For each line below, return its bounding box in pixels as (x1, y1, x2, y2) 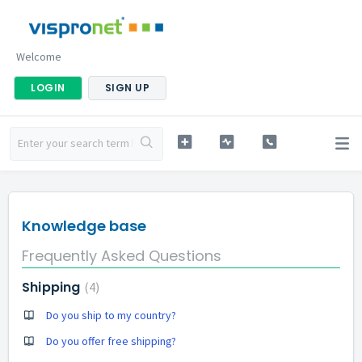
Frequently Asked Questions (22, 245, 221, 266)
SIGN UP (104, 80, 149, 95)
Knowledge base (22, 216, 146, 236)
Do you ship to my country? (46, 307, 176, 322)
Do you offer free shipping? (46, 333, 176, 348)
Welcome (16, 48, 61, 64)
